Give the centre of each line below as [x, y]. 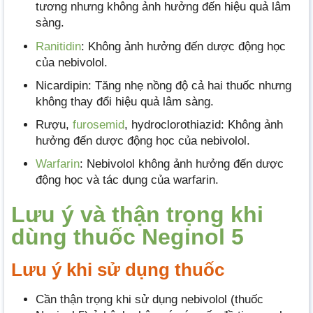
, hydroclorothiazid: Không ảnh [204, 124]
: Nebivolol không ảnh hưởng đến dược [182, 164]
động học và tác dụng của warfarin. [127, 180]
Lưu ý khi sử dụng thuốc [118, 270]
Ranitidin [58, 46]
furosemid [99, 124]
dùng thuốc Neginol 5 [128, 237]
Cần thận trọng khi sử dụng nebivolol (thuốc [150, 300]
